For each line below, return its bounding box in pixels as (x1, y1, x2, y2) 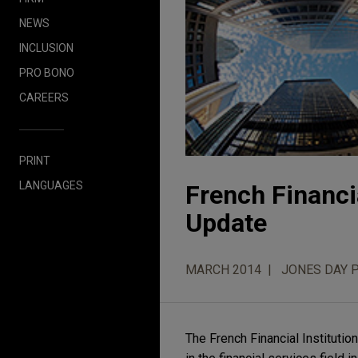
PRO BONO (19, 66, 74, 79)
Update (185, 208, 267, 239)
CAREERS (19, 90, 69, 104)
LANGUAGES (19, 178, 83, 192)
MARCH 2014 (185, 262, 261, 278)
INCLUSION (19, 41, 74, 54)
